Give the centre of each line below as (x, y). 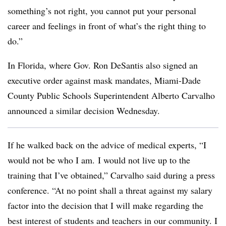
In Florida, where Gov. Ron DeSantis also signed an (103, 65)
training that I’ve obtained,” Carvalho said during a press (111, 175)
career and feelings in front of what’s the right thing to (107, 26)
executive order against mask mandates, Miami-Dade (104, 80)
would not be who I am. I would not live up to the (99, 160)
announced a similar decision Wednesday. (84, 110)
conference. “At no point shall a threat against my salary (110, 190)
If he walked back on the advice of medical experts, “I (107, 145)
